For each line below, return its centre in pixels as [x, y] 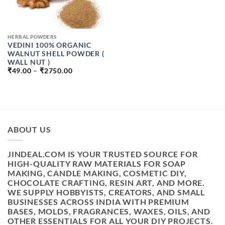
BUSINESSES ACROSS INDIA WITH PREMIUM [98, 201]
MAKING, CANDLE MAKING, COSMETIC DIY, [97, 173]
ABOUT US [29, 130]
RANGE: [86, 77]
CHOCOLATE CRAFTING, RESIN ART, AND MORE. [106, 182]
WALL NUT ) [29, 62]
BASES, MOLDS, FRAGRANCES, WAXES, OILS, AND [109, 211]
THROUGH [91, 90]
